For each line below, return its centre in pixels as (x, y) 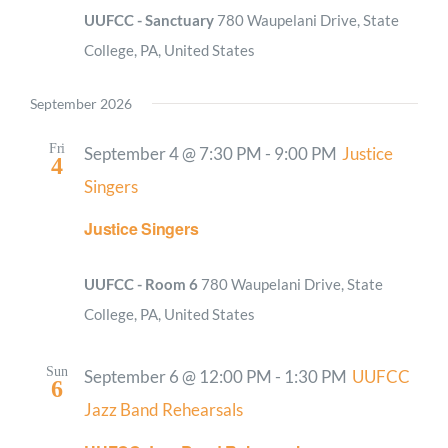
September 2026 (81, 103)
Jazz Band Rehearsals (163, 409)
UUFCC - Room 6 (142, 283)
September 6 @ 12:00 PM (178, 376)
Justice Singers (141, 228)
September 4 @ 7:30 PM (173, 153)
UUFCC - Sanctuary (150, 19)
